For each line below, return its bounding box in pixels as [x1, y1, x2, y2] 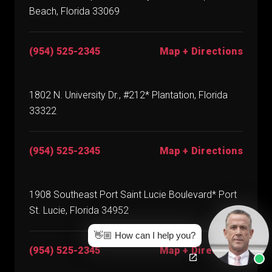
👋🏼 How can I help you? [94, 230, 195, 240]
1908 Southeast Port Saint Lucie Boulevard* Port [29, 189, 237, 201]
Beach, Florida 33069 [29, 5, 120, 18]
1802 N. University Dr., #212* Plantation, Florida [29, 89, 228, 101]
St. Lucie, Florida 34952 [29, 205, 129, 217]
